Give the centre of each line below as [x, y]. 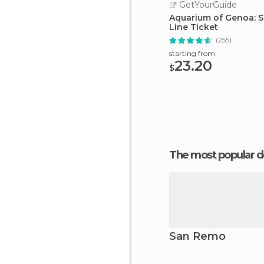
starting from [192, 53]
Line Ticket [194, 27]
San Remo [197, 236]
